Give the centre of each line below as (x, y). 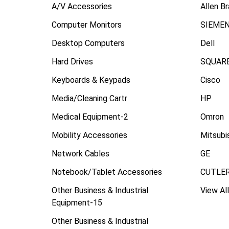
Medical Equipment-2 (90, 117)
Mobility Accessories (89, 135)
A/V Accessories (82, 6)
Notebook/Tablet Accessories (107, 172)
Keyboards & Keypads (91, 80)
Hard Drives (72, 61)
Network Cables (80, 153)
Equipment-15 (77, 202)
